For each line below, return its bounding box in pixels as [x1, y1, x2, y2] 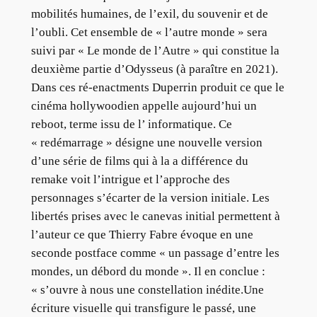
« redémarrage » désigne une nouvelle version [30, 136, 263, 150]
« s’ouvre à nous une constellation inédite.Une [30, 283, 264, 297]
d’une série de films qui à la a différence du [30, 154, 248, 168]
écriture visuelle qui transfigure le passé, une [30, 301, 256, 316]
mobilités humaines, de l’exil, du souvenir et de [30, 7, 268, 21]
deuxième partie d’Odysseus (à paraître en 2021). [30, 62, 278, 76]
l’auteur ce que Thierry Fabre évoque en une [30, 228, 253, 242]
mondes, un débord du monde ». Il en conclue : [30, 265, 265, 279]
